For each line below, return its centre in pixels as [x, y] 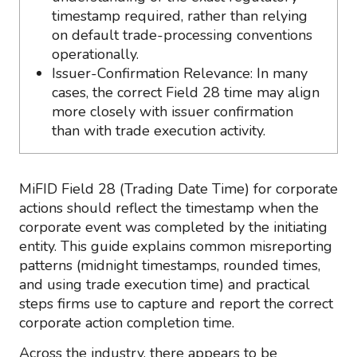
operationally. [95, 54]
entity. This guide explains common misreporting [176, 246]
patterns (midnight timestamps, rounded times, [170, 265]
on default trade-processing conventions [182, 35]
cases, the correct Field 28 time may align [186, 92]
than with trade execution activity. [159, 131]
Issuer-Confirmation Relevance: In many [180, 73]
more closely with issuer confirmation [173, 112]
